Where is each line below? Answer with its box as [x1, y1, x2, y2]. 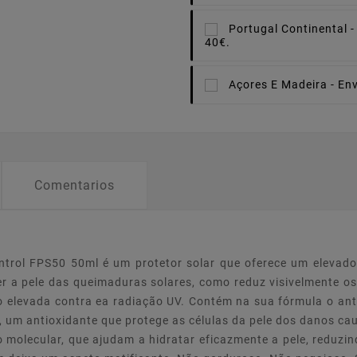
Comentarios [34, 178, 115, 194]
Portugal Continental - [229, 22, 355, 35]
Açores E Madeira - [229, 77, 335, 91]
